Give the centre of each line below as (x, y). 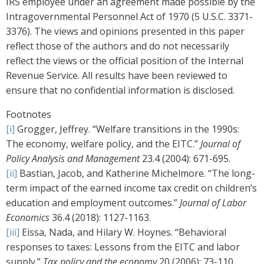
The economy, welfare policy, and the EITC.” (103, 144)
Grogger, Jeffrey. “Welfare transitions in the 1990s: (127, 129)
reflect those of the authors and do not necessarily (118, 46)
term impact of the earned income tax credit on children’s (131, 188)
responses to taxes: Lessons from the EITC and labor (123, 247)
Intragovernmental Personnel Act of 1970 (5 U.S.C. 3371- (129, 17)
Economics (28, 218)
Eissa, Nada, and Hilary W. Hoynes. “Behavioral (123, 232)
